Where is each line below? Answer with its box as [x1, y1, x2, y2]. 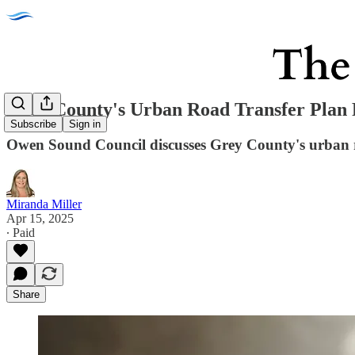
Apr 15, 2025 [6, 211, 74, 225]
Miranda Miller [6, 197, 82, 211]
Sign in [69, 118, 101, 131]
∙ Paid [6, 225, 35, 239]
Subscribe [10, 118, 56, 131]
